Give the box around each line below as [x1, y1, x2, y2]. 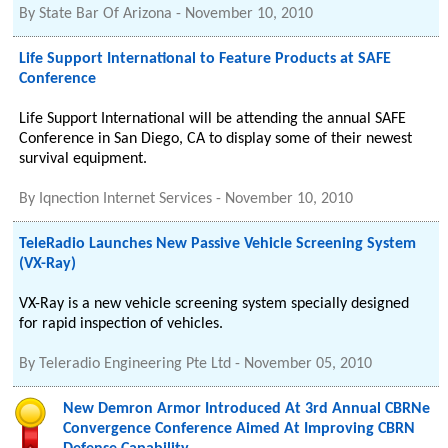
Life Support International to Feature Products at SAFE [19, 51, 392, 67]
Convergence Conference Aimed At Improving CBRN [63, 421, 416, 437]
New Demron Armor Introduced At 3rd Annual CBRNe [63, 401, 431, 417]
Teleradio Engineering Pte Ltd [39, 356, 232, 372]
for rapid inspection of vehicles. [19, 316, 224, 332]
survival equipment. [19, 151, 148, 167]
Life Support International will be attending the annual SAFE [19, 111, 407, 127]
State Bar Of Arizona [39, 6, 173, 22]
